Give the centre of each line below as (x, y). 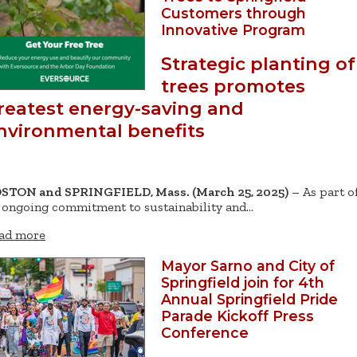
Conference (205, 333)
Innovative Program (233, 30)
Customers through (233, 14)
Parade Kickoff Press (237, 316)
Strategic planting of (258, 63)
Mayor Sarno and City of (248, 266)
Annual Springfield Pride (249, 300)
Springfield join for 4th (243, 283)
